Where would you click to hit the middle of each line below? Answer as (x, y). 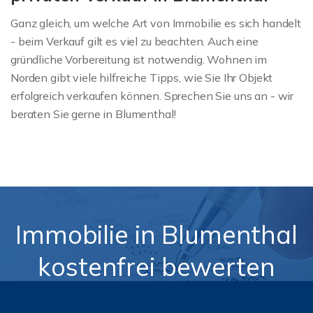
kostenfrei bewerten (156, 266)
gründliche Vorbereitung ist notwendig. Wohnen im (139, 59)
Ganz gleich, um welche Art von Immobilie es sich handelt (156, 23)
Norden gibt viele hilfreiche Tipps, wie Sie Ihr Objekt (142, 77)
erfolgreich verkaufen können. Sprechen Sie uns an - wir (152, 95)
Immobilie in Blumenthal (156, 234)
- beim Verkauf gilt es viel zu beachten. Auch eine (134, 41)
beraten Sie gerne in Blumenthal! (93, 114)
